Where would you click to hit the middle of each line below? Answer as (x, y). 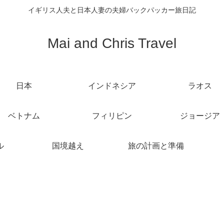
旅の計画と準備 (156, 145)
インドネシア (112, 85)
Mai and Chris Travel (112, 43)
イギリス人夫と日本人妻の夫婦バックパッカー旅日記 (112, 10)
